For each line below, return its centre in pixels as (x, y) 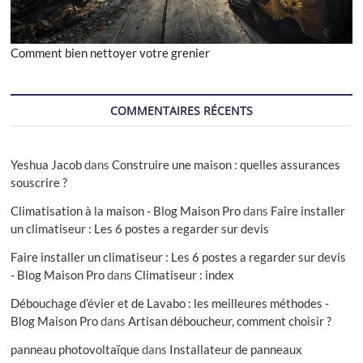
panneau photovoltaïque (75, 350)
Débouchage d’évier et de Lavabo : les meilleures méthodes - (170, 303)
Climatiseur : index (185, 275)
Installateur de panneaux (236, 350)
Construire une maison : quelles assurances (226, 165)
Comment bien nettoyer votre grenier (111, 53)
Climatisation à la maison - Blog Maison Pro (126, 211)
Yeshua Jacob (47, 165)
